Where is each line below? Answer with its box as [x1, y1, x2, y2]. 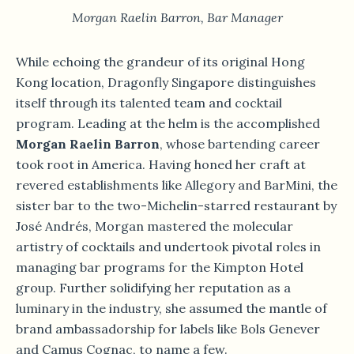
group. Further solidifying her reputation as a [16, 279, 291, 296]
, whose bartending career [160, 135, 320, 152]
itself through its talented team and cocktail [16, 94, 282, 111]
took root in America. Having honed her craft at [16, 156, 306, 172]
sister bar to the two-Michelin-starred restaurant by [16, 197, 337, 213]
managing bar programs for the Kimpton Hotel [16, 258, 303, 275]
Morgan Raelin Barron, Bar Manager [71, 9, 283, 25]
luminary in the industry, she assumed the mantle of [16, 299, 327, 316]
